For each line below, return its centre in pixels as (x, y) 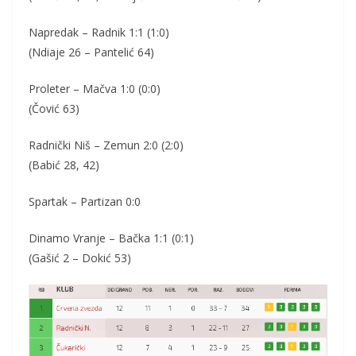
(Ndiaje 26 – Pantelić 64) (91, 52)
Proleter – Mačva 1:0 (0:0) (95, 89)
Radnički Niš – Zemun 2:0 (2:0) (106, 145)
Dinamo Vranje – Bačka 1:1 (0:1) (111, 238)
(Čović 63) (54, 109)
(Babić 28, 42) (64, 165)
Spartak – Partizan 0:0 (85, 202)
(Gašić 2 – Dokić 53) (80, 258)
